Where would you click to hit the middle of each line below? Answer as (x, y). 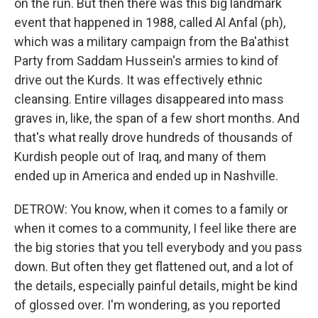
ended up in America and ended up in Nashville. (146, 176)
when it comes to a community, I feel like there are (155, 228)
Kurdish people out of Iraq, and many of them (140, 157)
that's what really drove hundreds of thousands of (154, 137)
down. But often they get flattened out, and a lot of (154, 267)
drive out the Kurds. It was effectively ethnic (138, 80)
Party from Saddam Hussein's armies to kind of (147, 61)
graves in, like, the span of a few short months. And (157, 118)
